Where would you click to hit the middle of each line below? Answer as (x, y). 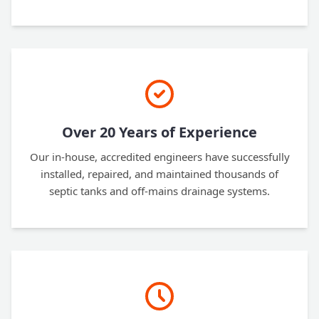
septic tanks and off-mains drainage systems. (159, 191)
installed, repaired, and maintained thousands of (159, 174)
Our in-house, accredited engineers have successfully (159, 157)
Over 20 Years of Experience (159, 132)
